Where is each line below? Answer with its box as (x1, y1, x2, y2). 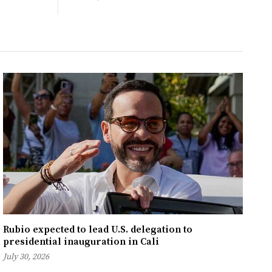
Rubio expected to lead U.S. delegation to (3, 223, 193, 236)
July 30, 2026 (3, 251, 50, 263)
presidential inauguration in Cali (3, 236, 160, 248)
